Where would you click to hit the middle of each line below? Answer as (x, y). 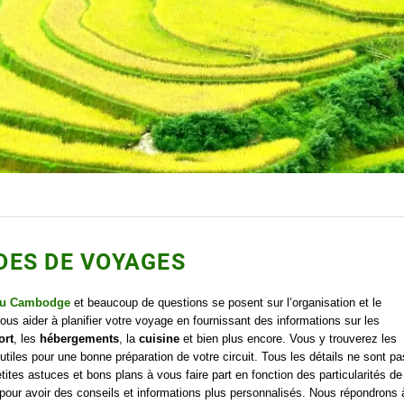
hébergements (78, 339)
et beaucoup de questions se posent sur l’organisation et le (226, 303)
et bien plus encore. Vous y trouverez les (288, 339)
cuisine (159, 339)
